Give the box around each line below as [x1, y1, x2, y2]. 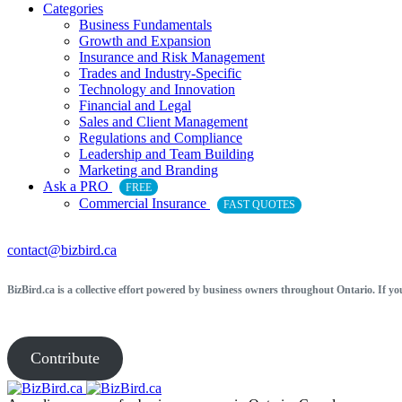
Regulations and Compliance [79, 129, 242, 145]
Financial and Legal [79, 97, 191, 113]
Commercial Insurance [79, 196, 210, 212]
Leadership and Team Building [79, 145, 254, 162]
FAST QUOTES [223, 198, 296, 212]
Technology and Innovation [79, 81, 235, 97]
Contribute [30, 348, 100, 367]
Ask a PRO [43, 178, 112, 194]
